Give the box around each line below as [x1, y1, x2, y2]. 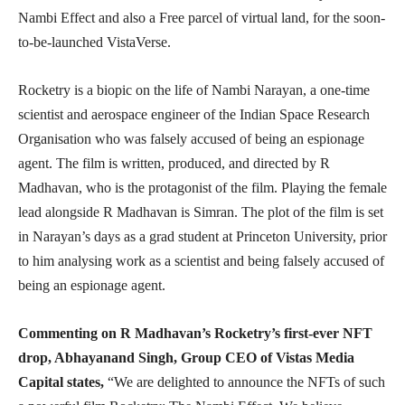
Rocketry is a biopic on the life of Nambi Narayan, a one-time [18, 82, 370, 99]
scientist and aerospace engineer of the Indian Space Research [18, 107, 370, 123]
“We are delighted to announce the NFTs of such [108, 374, 385, 391]
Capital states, [18, 374, 108, 391]
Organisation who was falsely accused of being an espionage [18, 131, 364, 147]
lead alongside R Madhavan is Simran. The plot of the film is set [18, 204, 383, 221]
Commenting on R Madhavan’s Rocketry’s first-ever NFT [18, 325, 372, 342]
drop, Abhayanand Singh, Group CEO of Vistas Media [18, 350, 354, 366]
